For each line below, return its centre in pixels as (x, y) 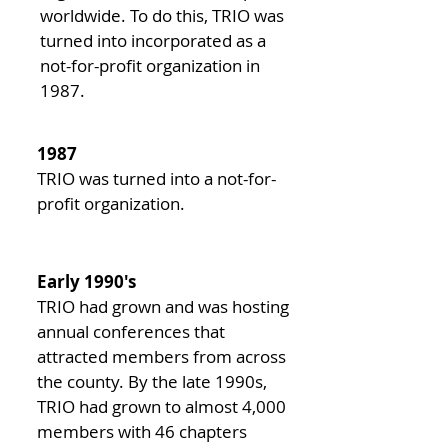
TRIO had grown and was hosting (163, 306)
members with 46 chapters (142, 431)
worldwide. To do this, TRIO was (162, 15)
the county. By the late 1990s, (152, 381)
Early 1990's (86, 281)
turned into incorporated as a (153, 40)
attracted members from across (161, 356)
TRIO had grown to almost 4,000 (161, 406)
